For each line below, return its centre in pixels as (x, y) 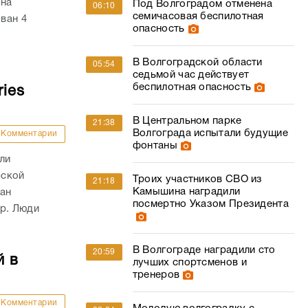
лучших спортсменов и (189, 263)
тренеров (156, 275)
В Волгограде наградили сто (204, 250)
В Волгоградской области (197, 63)
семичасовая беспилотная (198, 16)
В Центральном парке (187, 121)
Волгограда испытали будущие (210, 133)
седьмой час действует (191, 75)
